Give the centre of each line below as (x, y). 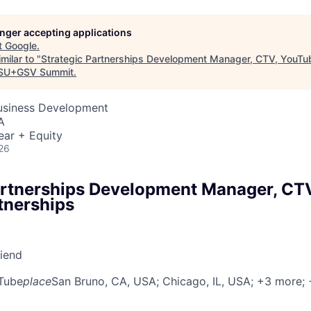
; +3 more (276, 281)
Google (21, 45)
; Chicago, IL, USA (203, 281)
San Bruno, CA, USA (104, 281)
